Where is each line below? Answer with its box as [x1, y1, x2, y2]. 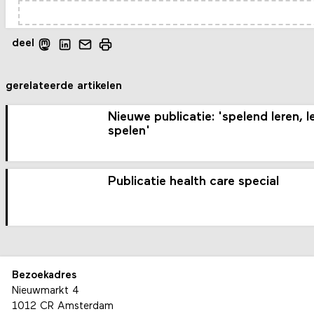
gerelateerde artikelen [6, 81, 123, 93]
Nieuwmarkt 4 [11, 285, 79, 296]
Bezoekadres [11, 270, 76, 281]
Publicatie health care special [108, 175, 280, 189]
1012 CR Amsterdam [11, 301, 114, 312]
